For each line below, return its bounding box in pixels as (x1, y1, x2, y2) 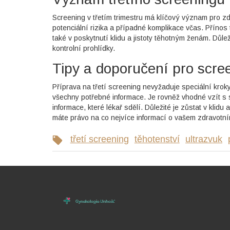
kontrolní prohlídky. (52, 44, 115, 52)
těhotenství (134, 133, 180, 144)
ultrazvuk (185, 133, 222, 144)
